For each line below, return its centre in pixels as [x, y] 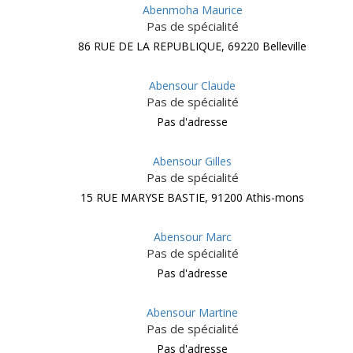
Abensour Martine [192, 312]
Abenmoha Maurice [192, 10]
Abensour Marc [192, 237]
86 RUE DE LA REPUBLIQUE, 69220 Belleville [192, 46]
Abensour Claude [192, 85]
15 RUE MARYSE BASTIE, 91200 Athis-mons [192, 197]
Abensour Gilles [192, 161]
